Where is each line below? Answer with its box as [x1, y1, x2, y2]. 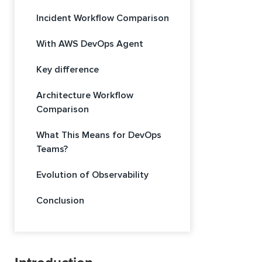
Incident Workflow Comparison [36, 12, 169, 24]
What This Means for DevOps [36, 129, 161, 141]
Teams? [36, 143, 68, 155]
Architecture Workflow [36, 89, 133, 101]
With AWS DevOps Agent [36, 37, 143, 50]
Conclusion [36, 194, 84, 206]
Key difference [36, 63, 99, 75]
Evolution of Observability [36, 168, 149, 181]
